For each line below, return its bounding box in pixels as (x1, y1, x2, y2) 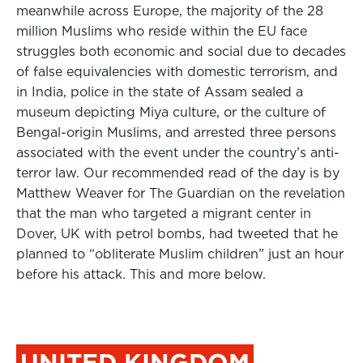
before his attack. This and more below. (16, 267, 266, 282)
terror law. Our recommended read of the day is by (16, 165, 340, 181)
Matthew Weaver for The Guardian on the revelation (16, 186, 345, 201)
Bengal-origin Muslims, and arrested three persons (16, 125, 336, 140)
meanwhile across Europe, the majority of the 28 (16, 3, 323, 19)
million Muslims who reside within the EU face (16, 23, 307, 39)
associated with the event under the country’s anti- (16, 145, 340, 160)
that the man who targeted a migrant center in (16, 206, 311, 221)
